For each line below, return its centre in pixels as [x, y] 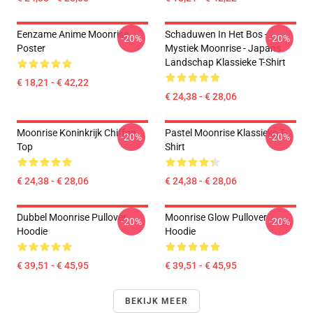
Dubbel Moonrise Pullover [72, 217]
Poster [31, 48]
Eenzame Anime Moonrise [73, 34]
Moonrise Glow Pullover [216, 217]
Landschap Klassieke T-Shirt [225, 62]
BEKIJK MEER [156, 301]
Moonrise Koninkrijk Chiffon [77, 133]
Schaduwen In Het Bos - [216, 34]
